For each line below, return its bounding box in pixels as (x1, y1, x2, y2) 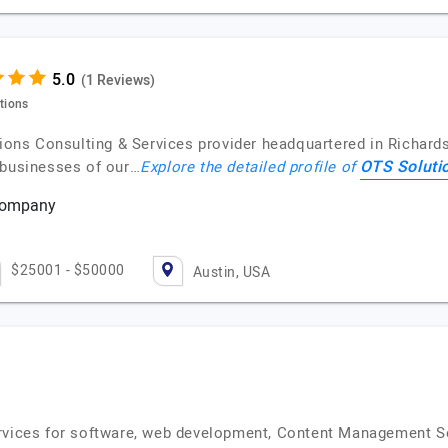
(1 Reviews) (80, 69, 155, 91)
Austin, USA (192, 262, 270, 283)
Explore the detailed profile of (140, 156, 361, 178)
